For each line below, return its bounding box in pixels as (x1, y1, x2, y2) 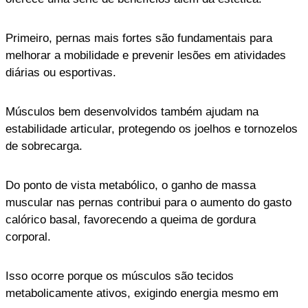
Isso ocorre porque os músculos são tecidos (5, 269, 234, 283)
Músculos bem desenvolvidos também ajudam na (5, 104, 258, 118)
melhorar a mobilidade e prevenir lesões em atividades (5, 48, 286, 62)
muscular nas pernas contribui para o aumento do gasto (5, 195, 291, 209)
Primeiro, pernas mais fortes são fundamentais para (5, 31, 272, 45)
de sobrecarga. (5, 139, 82, 153)
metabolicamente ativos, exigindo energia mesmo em (5, 286, 278, 300)
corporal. (5, 230, 51, 243)
